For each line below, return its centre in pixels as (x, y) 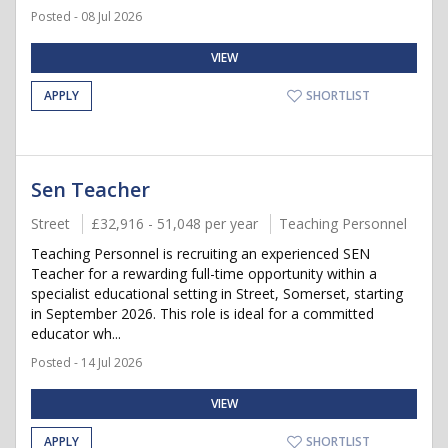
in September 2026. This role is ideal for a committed (202, 313)
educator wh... (76, 333)
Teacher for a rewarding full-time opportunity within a (204, 273)
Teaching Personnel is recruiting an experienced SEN (200, 253)
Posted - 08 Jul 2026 (86, 16)
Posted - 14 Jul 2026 (86, 362)
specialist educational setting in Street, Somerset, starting (217, 293)
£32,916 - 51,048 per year (174, 223)
